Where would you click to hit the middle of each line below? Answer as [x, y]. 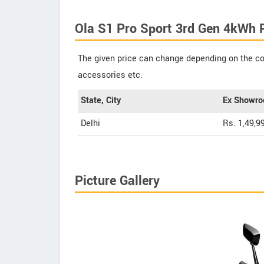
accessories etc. [110, 75]
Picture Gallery [117, 181]
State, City [101, 100]
